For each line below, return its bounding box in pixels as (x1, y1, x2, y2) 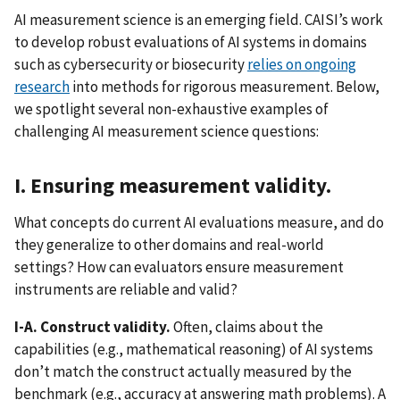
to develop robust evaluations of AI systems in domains (14, 31, 367, 52)
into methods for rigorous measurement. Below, (70, 76, 379, 96)
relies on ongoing (247, 54, 356, 74)
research (14, 76, 70, 96)
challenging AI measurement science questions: (14, 121, 319, 141)
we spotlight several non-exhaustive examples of (14, 98, 329, 119)
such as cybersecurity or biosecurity (14, 54, 247, 74)
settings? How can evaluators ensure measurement (14, 256, 344, 277)
